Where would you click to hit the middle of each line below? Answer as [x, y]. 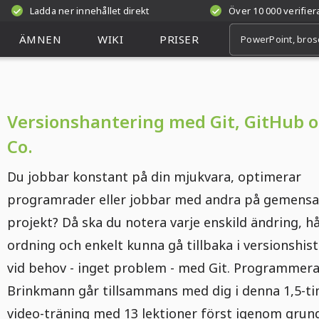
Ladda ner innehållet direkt [89, 11]
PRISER [179, 39]
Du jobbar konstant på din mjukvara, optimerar [154, 177]
